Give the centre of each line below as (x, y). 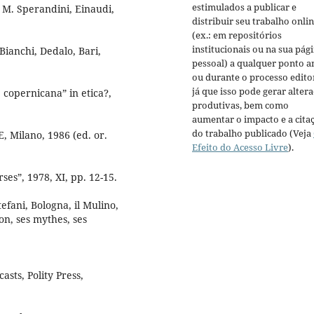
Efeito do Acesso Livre (240, 148)
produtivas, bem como (240, 105)
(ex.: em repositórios (237, 35)
